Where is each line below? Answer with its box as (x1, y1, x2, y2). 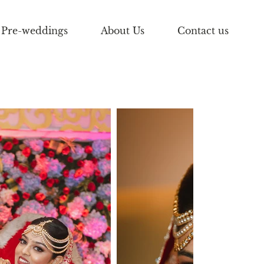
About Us (101, 25, 144, 37)
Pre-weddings (1, 25, 68, 37)
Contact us (177, 25, 229, 37)
